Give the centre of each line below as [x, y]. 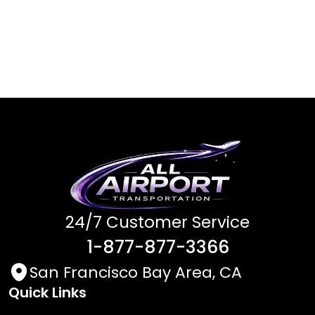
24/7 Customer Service [157, 222]
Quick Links [47, 292]
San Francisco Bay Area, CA [136, 272]
